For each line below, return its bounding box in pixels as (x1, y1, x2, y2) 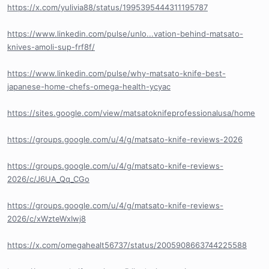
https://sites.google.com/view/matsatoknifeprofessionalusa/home (7, 108, 255, 118)
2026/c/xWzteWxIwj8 (7, 214, 86, 223)
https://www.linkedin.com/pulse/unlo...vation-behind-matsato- (7, 29, 243, 38)
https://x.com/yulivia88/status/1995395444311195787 (7, 2, 208, 12)
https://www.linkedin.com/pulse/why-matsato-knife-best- (7, 68, 226, 78)
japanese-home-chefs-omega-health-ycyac (7, 82, 171, 91)
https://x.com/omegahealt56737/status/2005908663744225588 (7, 240, 247, 250)
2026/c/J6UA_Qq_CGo (7, 174, 89, 184)
